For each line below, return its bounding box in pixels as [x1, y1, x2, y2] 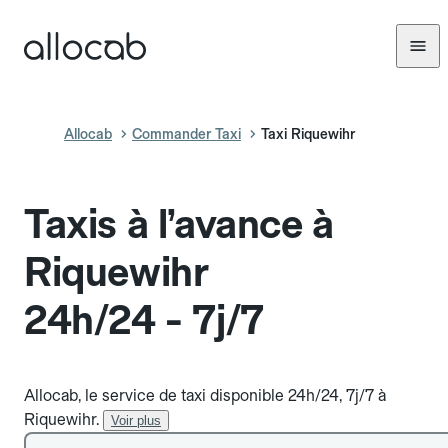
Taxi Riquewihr [261, 126, 355, 142]
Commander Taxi [132, 126, 241, 142]
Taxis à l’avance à [24, 200, 334, 248]
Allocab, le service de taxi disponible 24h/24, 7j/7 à [24, 386, 386, 405]
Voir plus [111, 413, 161, 428]
